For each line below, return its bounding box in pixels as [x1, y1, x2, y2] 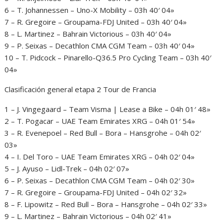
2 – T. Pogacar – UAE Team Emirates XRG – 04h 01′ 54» [4, 116, 198, 126]
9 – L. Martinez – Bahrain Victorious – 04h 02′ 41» [4, 211, 174, 221]
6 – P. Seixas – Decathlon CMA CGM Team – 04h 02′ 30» [4, 175, 197, 185]
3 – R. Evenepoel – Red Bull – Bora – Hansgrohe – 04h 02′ [4, 128, 201, 138]
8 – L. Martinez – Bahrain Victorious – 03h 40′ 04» [4, 29, 174, 39]
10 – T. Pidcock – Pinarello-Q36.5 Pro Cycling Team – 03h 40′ [4, 53, 212, 62]
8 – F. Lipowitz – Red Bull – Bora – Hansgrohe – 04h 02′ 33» [4, 199, 208, 209]
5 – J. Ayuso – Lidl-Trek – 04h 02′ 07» [4, 164, 132, 173]
